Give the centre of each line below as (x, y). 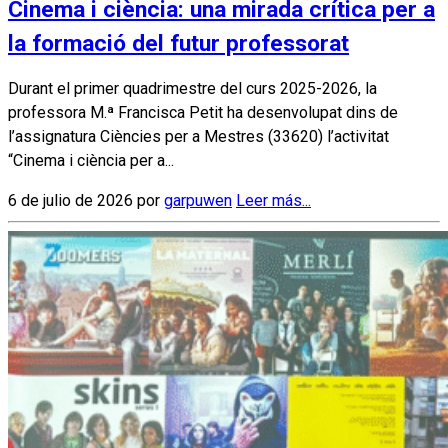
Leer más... (273, 201)
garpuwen (198, 201)
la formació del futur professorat (178, 44)
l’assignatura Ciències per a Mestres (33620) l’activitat (198, 137)
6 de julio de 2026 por (86, 201)
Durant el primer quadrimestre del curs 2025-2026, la (192, 89)
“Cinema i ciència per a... (91, 161)
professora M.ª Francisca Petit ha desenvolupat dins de (203, 113)
